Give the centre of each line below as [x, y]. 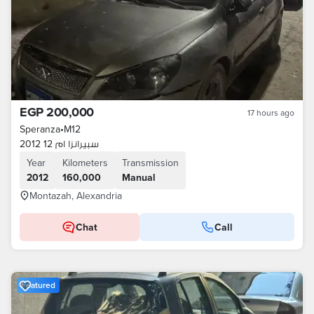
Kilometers [85, 163]
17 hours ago [271, 112]
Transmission [150, 163]
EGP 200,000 [57, 112]
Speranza [40, 129]
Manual [139, 177]
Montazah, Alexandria [76, 196]
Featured [38, 285]
